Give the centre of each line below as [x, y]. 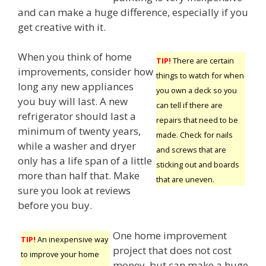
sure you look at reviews [74, 191]
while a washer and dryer [77, 146]
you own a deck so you [197, 91]
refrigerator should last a [77, 116]
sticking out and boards [198, 165]
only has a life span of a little [85, 161]
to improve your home [60, 254]
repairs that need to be [197, 120]
